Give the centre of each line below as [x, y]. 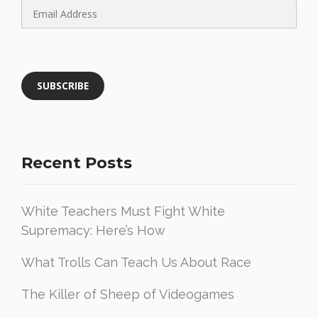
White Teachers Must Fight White [123, 211]
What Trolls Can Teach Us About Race [136, 262]
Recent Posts [77, 163]
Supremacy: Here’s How [93, 230]
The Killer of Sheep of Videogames [128, 294]
